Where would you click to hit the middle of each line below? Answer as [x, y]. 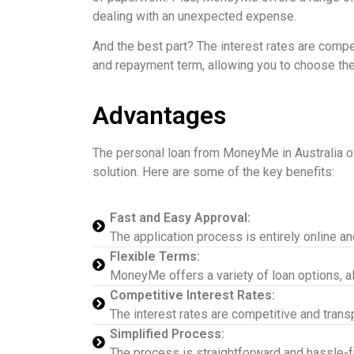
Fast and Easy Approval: [180, 217]
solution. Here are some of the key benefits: [213, 171]
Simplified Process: [167, 333]
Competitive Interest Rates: [192, 295]
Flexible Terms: [155, 256]
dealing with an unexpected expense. [194, 16]
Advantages [159, 115]
